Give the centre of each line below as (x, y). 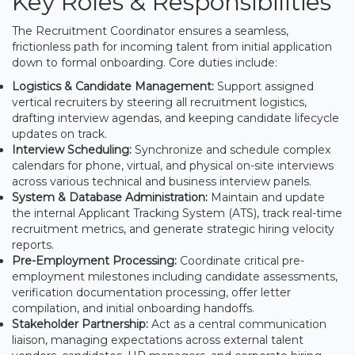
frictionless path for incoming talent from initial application (172, 46)
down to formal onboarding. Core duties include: (145, 62)
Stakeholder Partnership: (80, 324)
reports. (33, 244)
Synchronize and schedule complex (231, 149)
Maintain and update (266, 197)
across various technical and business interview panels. (162, 181)
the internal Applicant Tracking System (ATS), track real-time (177, 213)
